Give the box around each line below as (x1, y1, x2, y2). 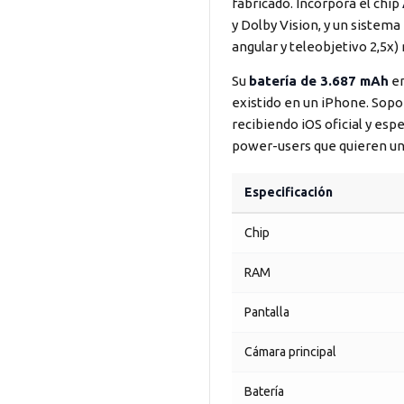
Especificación (244, 185, 333, 199)
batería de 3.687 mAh (249, 73, 389, 88)
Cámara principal (244, 344, 336, 359)
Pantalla (244, 305, 289, 319)
